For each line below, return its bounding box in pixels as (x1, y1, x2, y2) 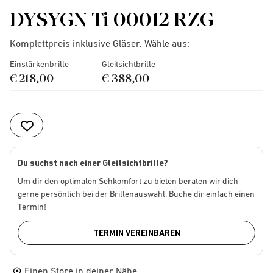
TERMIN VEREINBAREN (93, 228, 180, 238)
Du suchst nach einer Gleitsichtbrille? (18, 158, 168, 168)
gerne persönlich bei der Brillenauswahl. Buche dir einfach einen (18, 189, 255, 199)
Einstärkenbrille (10, 59, 69, 69)
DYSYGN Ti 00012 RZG (10, 4, 214, 32)
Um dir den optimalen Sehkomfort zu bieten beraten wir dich (18, 176, 238, 186)
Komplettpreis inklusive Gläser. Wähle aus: (10, 38, 190, 49)
